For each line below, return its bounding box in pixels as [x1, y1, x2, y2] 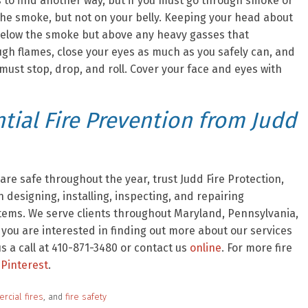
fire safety [65, 291, 107, 302]
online [190, 241, 221, 254]
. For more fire [221, 241, 292, 254]
